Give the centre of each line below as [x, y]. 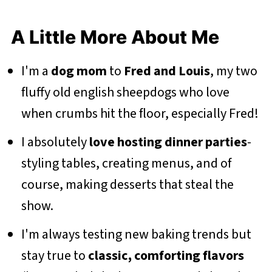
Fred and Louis [167, 71]
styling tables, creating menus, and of [126, 163]
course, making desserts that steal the [127, 185]
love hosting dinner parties [168, 142]
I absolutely [55, 142]
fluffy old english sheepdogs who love [125, 92]
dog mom [79, 71]
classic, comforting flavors [166, 256]
